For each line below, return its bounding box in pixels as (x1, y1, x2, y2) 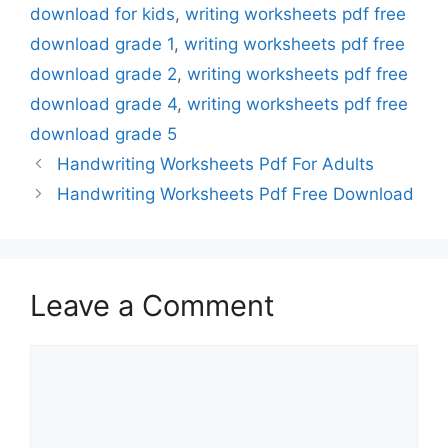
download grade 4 (30, 94, 177, 115)
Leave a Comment (30, 288, 275, 324)
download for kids (30, 4, 175, 25)
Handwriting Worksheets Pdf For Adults (57, 154, 375, 175)
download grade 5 (30, 124, 177, 145)
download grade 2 (30, 64, 177, 85)
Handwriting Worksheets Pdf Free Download (57, 184, 415, 205)
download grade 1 (30, 34, 174, 55)
